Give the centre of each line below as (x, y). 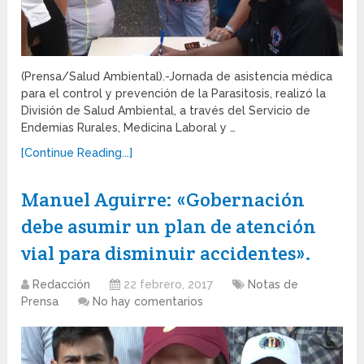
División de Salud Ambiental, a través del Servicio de (166, 111)
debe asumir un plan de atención (169, 227)
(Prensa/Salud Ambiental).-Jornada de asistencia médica (177, 77)
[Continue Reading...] (77, 153)
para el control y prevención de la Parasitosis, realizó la (174, 94)
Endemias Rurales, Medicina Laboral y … (129, 128)
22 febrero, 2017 (169, 285)
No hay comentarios (148, 302)
